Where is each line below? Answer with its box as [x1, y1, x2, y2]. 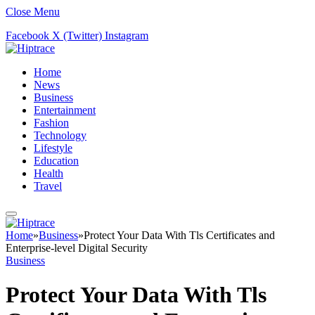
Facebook [6, 30, 49, 41]
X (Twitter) [52, 30, 102, 41]
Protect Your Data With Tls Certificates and [84, 229, 275, 241]
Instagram [105, 30, 148, 41]
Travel [34, 180, 62, 192]
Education [34, 155, 79, 167]
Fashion [34, 117, 69, 129]
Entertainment [34, 104, 96, 116]
